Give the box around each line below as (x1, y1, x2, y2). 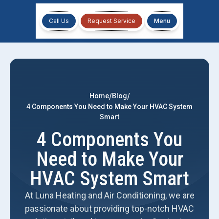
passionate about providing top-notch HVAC (25, 203, 194, 214)
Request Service (88, 17, 135, 24)
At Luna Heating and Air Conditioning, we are (24, 190, 195, 200)
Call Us (49, 17, 69, 24)
